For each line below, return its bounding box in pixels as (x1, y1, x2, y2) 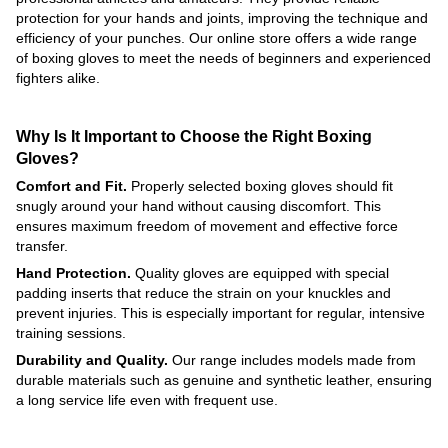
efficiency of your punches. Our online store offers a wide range (16, 30, 417, 47)
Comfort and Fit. (16, 177, 127, 194)
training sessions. (16, 324, 126, 341)
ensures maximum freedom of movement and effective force (16, 217, 398, 234)
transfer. (16, 237, 68, 254)
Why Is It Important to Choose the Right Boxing (16, 126, 372, 145)
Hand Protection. (16, 264, 131, 281)
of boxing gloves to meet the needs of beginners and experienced (16, 50, 431, 67)
